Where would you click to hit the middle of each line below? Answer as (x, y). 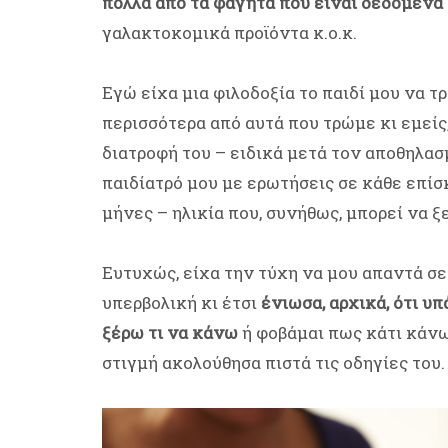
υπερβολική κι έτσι (181, 303)
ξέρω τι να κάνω (170, 333)
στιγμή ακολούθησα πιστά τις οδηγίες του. (273, 363)
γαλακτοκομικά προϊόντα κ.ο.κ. (229, 33)
